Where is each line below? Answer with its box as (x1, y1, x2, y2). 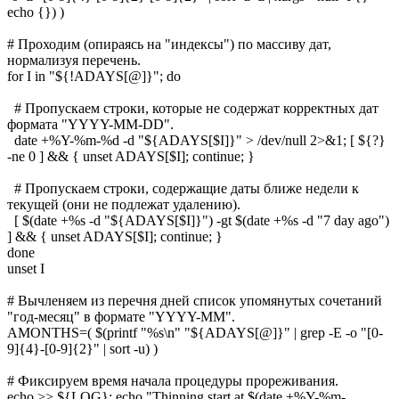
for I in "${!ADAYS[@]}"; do (7, 68, 181, 84)
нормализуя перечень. (7, 52, 141, 68)
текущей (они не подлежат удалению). (7, 196, 240, 212)
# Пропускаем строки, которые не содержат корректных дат (7, 100, 379, 116)
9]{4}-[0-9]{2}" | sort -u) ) (7, 340, 158, 356)
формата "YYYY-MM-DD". (7, 116, 174, 132)
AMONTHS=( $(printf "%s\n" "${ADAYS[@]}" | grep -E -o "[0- (7, 324, 383, 340)
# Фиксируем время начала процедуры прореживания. (7, 372, 338, 388)
